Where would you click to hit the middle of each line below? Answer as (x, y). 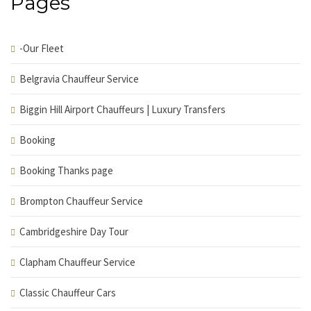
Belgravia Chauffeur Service (79, 79)
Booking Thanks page (66, 170)
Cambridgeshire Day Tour (74, 232)
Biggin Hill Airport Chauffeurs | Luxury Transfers (123, 109)
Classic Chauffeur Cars (68, 293)
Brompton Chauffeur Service (81, 201)
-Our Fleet (42, 48)
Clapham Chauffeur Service (77, 262)
